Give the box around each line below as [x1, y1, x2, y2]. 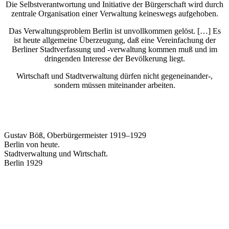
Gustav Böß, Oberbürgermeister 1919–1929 [4, 130, 146, 140]
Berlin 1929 [4, 158, 42, 167]
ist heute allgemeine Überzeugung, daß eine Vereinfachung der [13, 35, 216, 44]
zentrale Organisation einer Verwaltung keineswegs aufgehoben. [11, 9, 218, 18]
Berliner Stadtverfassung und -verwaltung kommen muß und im [12, 44, 217, 54]
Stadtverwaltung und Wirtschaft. [4, 149, 108, 158]
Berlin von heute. [4, 140, 60, 149]
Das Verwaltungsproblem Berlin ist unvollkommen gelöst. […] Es [8, 26, 221, 35]
